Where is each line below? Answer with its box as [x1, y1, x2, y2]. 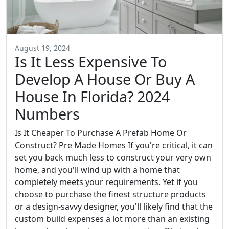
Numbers [15, 104, 80, 124]
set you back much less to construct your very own [15, 152, 211, 164]
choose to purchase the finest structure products [15, 189, 206, 200]
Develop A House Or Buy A [15, 69, 195, 89]
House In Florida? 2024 [15, 86, 170, 107]
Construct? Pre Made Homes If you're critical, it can [15, 140, 213, 151]
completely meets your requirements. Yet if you [15, 176, 198, 188]
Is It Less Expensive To [15, 52, 167, 72]
